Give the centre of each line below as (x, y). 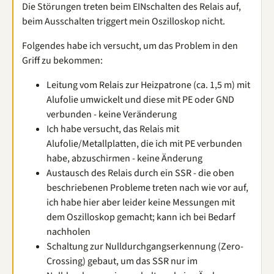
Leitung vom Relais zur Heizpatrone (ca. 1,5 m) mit (148, 85)
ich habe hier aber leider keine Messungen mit (141, 202)
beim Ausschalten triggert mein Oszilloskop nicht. (124, 21)
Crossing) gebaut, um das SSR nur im (122, 261)
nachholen (68, 232)
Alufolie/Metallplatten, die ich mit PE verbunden (144, 144)
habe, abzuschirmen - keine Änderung (124, 158)
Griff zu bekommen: (62, 61)
